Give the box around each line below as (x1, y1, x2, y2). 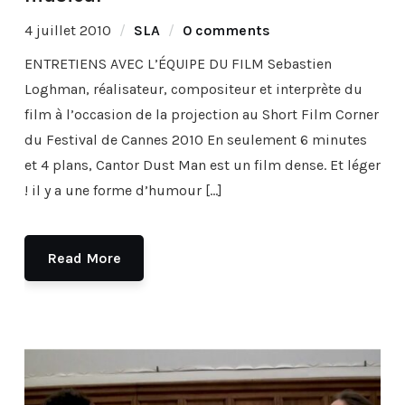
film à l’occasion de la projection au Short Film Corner (24, 105, 379, 123)
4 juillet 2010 (24, 21, 111, 39)
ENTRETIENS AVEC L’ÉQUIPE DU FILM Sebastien (24, 54, 332, 72)
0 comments (182, 21, 270, 39)
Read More (46, 249, 121, 267)
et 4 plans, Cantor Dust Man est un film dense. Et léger (24, 155, 381, 174)
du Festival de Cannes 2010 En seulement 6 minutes (24, 130, 367, 148)
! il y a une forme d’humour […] (24, 181, 222, 199)
